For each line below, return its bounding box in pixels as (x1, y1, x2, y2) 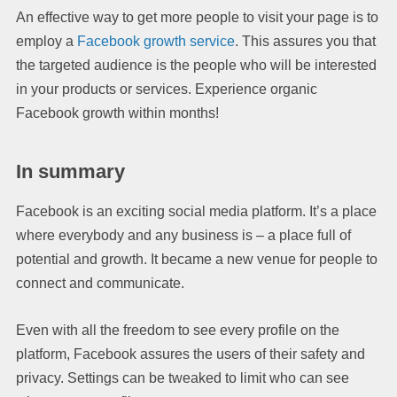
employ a (16, 33, 74, 49)
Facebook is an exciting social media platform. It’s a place (16, 203, 377, 219)
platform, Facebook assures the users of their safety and (16, 346, 365, 362)
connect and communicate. (16, 275, 184, 291)
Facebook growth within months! (16, 105, 219, 121)
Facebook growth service (74, 33, 235, 49)
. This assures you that (235, 33, 376, 49)
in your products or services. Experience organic (16, 81, 317, 97)
